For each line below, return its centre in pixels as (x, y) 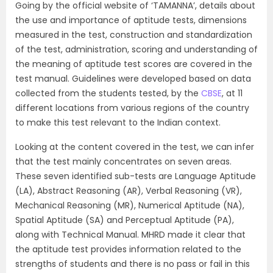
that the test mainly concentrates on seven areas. (123, 162)
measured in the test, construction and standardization (134, 35)
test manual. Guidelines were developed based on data (133, 79)
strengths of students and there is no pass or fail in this (133, 264)
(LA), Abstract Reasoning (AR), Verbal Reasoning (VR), (129, 191)
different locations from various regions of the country (132, 108)
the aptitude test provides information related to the (128, 250)
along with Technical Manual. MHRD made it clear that (130, 235)
